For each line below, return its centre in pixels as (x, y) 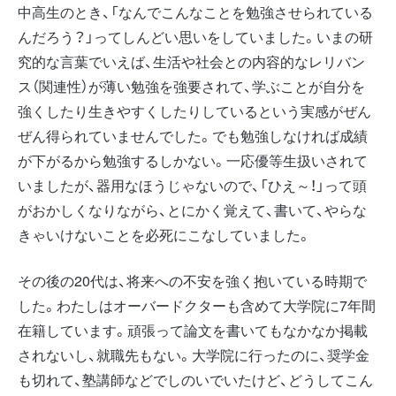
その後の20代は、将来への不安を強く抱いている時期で (192, 281)
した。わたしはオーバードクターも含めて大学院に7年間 (197, 306)
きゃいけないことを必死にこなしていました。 (164, 234)
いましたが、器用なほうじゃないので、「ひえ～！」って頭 (192, 185)
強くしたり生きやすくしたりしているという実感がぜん (194, 110)
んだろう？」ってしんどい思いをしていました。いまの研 (195, 36)
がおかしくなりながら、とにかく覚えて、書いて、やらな (192, 209)
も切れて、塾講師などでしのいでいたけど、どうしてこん (195, 380)
